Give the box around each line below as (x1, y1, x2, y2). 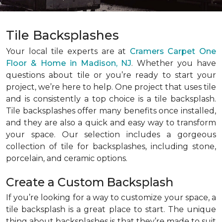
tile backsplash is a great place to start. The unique (6, 205, 216, 214)
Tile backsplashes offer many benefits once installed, (6, 106, 216, 115)
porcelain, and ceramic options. (6, 154, 129, 163)
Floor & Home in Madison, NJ (6, 58, 132, 68)
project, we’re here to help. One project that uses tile (6, 82, 216, 92)
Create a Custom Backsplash (6, 175, 176, 189)
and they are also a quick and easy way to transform (6, 118, 216, 127)
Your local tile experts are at (6, 47, 130, 56)
